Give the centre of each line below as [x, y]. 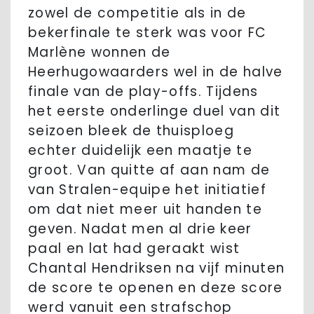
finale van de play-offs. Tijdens [143, 92]
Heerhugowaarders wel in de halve [156, 72]
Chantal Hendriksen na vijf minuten [157, 268]
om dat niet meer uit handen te [145, 210]
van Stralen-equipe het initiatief [148, 190]
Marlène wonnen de [100, 53]
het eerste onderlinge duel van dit [155, 111]
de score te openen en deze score [156, 288]
